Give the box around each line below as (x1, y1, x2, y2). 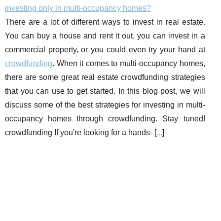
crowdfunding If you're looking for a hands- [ (5, 128, 156, 137)
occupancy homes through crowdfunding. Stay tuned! (5, 114, 205, 123)
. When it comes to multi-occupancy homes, (52, 59, 205, 68)
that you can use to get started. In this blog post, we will (5, 87, 205, 96)
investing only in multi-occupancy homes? (5, 4, 151, 13)
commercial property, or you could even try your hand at (5, 45, 205, 54)
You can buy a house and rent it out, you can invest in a (5, 32, 205, 40)
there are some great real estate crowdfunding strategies (5, 73, 205, 82)
